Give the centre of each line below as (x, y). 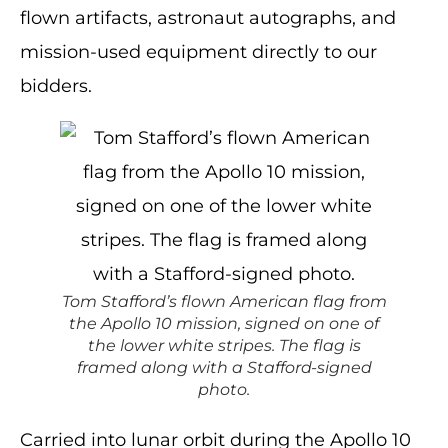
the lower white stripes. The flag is (224, 345)
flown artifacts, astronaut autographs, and (208, 18)
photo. (224, 389)
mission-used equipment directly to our (198, 52)
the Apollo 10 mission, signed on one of (224, 323)
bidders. (56, 86)
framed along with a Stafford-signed (224, 367)
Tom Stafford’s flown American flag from (224, 301)
